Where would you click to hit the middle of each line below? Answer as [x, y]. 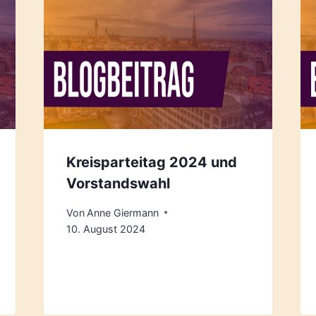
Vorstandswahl [118, 184]
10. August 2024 [105, 229]
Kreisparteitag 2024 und [151, 163]
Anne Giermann [122, 212]
